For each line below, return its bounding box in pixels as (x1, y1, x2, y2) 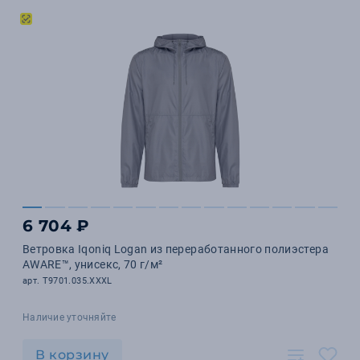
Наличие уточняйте (22, 312, 117, 323)
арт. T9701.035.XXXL (22, 276, 112, 286)
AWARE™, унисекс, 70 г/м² (22, 258, 163, 271)
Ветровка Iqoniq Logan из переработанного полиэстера (22, 243, 329, 256)
